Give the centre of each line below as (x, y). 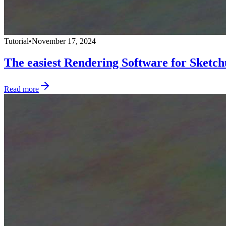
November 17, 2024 (64, 41)
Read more (21, 89)
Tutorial (16, 41)
